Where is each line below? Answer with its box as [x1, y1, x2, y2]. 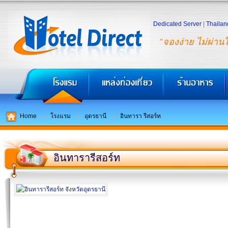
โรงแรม [50, 112, 71, 120]
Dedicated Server [153, 20, 202, 27]
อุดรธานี [84, 112, 106, 120]
